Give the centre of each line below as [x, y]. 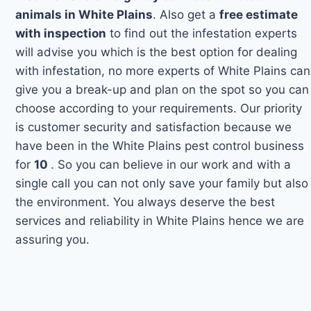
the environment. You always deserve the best [145, 202]
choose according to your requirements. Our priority [159, 108]
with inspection [61, 33]
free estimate [259, 14]
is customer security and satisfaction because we [154, 127]
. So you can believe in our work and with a [171, 164]
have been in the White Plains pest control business [160, 145]
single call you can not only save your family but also [162, 183]
